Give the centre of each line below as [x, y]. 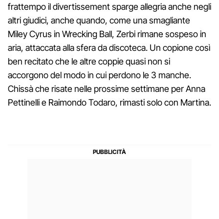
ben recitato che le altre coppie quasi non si [89, 61]
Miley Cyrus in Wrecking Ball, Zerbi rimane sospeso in [107, 34]
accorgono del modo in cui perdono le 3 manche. [99, 75]
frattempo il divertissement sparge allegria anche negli [109, 6]
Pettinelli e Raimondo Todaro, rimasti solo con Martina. [109, 102]
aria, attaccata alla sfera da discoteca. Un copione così [109, 47]
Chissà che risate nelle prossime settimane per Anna [107, 88]
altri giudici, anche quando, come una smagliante [99, 20]
